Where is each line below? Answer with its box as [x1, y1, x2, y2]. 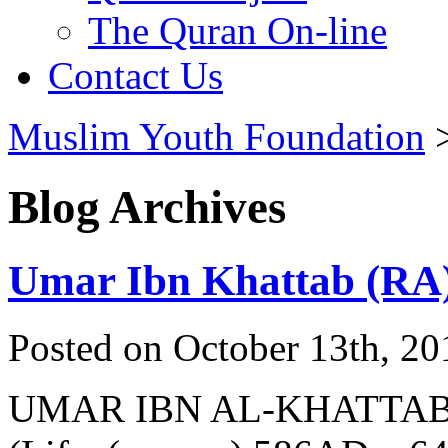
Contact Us [48, 53, 223, 97]
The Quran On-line [88, 8, 387, 52]
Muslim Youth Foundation [8, 114, 425, 158]
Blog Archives [8, 181, 286, 234]
